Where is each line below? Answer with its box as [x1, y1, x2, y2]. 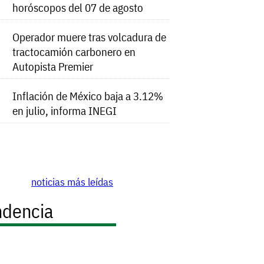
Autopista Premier [12, 59, 94, 74]
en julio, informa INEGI [12, 103, 117, 118]
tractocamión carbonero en [12, 44, 136, 60]
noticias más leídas [31, 174, 114, 189]
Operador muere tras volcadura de [12, 29, 167, 45]
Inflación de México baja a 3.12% [12, 88, 164, 104]
